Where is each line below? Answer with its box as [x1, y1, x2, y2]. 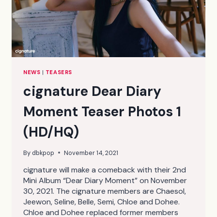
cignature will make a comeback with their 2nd [23, 164, 186, 175]
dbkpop [32, 148, 55, 157]
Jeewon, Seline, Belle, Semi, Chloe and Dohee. [23, 196, 180, 207]
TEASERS [45, 68, 72, 76]
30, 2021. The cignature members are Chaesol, [23, 186, 186, 196]
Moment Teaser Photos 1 [23, 102, 181, 121]
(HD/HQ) [23, 123, 79, 141]
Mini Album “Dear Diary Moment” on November [23, 175, 187, 186]
